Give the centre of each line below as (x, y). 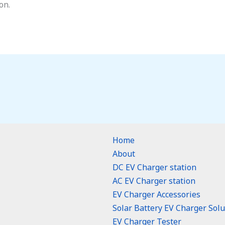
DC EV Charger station (154, 167)
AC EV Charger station (154, 181)
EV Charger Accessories (156, 194)
